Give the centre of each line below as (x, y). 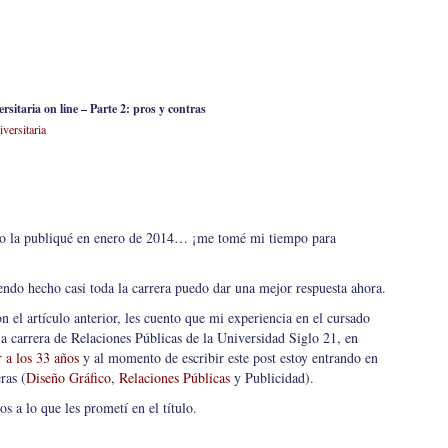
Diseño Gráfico (68, 377)
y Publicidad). (272, 377)
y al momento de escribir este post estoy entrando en (228, 357)
